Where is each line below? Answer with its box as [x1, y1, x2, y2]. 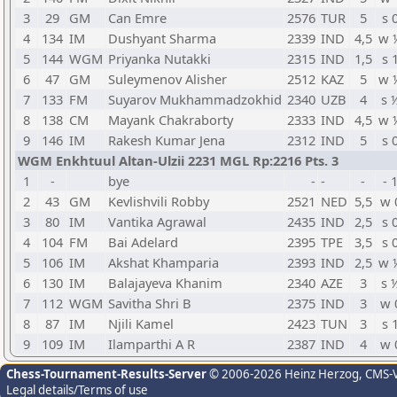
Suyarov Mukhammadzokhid [108, 90, 282, 108]
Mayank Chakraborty [108, 111, 233, 128]
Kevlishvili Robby [108, 192, 209, 210]
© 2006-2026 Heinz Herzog [206, 366, 359, 382]
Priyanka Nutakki [108, 50, 211, 67]
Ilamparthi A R [108, 335, 195, 353]
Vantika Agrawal [108, 213, 206, 230]
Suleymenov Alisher [108, 70, 227, 88]
